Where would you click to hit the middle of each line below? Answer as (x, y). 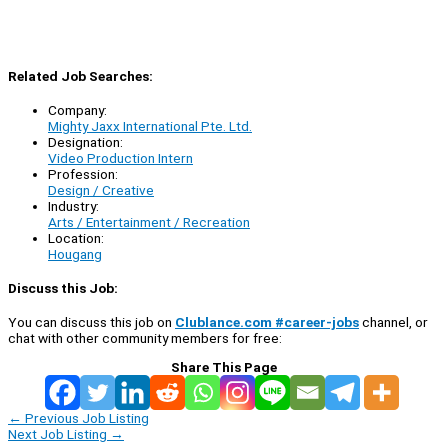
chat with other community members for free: (145, 338)
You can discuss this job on (91, 322)
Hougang (75, 253)
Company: (77, 109)
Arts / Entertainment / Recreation (149, 221)
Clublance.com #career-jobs (267, 322)
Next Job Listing (59, 434)
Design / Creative (101, 189)
